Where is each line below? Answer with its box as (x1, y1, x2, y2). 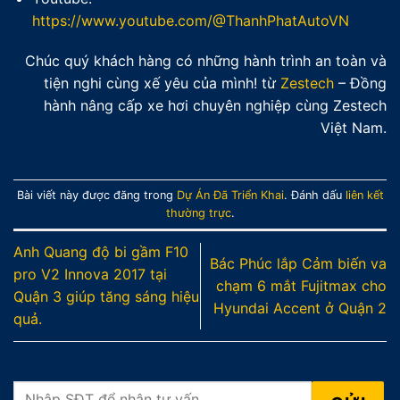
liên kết (345, 187, 384, 202)
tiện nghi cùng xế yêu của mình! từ (44, 74, 280, 93)
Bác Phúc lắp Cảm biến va (210, 254, 387, 272)
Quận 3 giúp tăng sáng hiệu (13, 287, 199, 306)
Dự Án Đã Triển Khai (176, 187, 284, 202)
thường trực (165, 205, 231, 220)
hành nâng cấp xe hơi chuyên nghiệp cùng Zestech (44, 96, 387, 115)
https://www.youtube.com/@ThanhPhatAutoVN (31, 11, 349, 29)
